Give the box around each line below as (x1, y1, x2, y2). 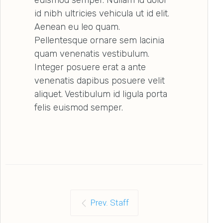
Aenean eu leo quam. (34, 21, 120, 32)
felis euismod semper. (34, 102, 123, 113)
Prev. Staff (90, 197, 129, 208)
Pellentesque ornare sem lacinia (34, 34, 164, 46)
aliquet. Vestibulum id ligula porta (34, 88, 167, 100)
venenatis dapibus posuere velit (34, 75, 165, 86)
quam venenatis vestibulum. (34, 48, 149, 59)
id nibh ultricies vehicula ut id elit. (34, 7, 169, 19)
